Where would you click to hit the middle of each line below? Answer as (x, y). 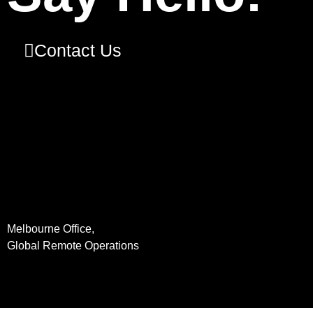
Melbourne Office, (51, 229)
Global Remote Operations (73, 246)
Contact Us (78, 51)
